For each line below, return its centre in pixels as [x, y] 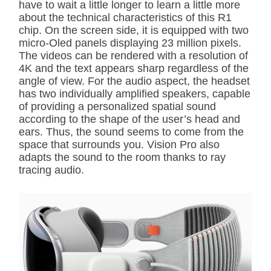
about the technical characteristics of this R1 [125, 18]
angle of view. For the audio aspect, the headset [134, 81]
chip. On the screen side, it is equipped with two [134, 31]
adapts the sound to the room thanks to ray [122, 158]
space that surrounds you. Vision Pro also [119, 145]
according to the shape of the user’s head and [129, 119]
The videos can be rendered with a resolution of [133, 56]
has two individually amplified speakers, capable [135, 94]
